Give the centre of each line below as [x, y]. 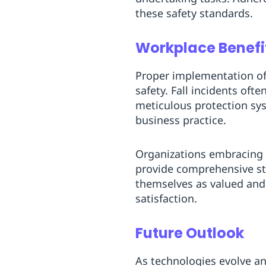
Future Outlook [190, 233]
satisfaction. [166, 198]
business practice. [181, 120]
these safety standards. [194, 13]
